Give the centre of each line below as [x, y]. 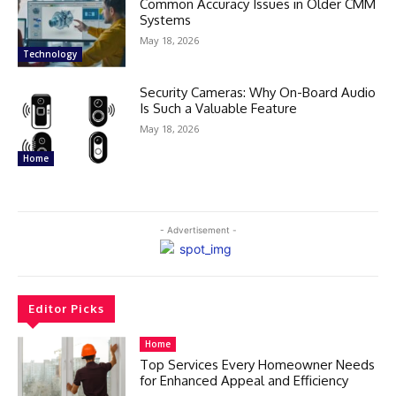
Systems [166, 19]
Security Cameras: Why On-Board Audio [258, 92]
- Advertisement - [198, 229]
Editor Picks [66, 308]
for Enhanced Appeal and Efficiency [244, 380]
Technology [50, 53]
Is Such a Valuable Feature [219, 108]
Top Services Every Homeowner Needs [258, 364]
